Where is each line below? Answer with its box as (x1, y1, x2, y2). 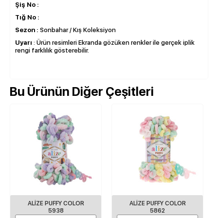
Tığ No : (15, 13, 39, 21)
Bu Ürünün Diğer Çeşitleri (10, 84, 154, 99)
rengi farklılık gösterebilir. (15, 46, 89, 54)
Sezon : (15, 26, 40, 34)
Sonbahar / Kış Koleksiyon (40, 26, 116, 34)
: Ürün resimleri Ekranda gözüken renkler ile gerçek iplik (34, 38, 195, 46)
